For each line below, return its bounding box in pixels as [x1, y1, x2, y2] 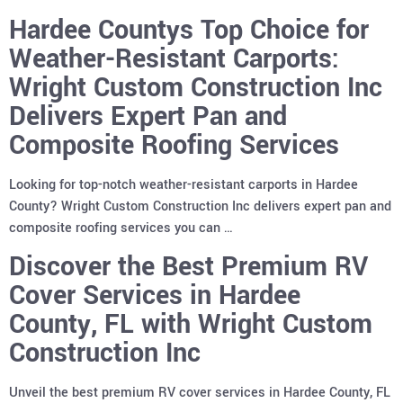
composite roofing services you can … [9, 219, 233, 238]
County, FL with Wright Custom [9, 305, 372, 343]
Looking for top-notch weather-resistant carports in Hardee [9, 175, 358, 195]
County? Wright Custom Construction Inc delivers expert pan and [9, 197, 391, 217]
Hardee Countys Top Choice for [9, 12, 369, 49]
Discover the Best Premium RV [9, 247, 368, 285]
